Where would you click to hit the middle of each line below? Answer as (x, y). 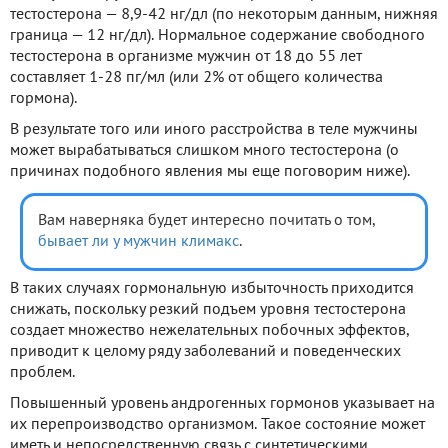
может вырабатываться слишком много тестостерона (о (204, 150)
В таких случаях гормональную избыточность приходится (212, 288)
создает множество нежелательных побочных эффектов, (209, 330)
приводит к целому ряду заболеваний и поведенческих (205, 351)
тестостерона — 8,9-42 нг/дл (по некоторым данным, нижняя (224, 14)
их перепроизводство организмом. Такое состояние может (217, 424)
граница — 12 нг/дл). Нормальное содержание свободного (217, 35)
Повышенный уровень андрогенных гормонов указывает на (222, 403)
